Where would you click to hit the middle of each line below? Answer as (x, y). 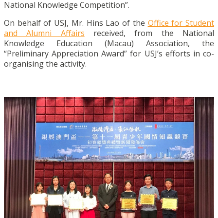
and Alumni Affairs (44, 33)
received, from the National (149, 33)
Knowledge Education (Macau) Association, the (109, 43)
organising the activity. (45, 64)
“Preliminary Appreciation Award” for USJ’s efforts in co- (109, 53)
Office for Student (181, 23)
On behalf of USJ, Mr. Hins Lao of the (76, 23)
